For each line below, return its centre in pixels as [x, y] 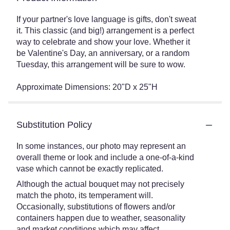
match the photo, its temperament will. [85, 195]
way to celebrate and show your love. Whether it [103, 42]
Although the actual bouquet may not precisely [100, 184]
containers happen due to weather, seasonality [101, 218]
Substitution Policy [54, 125]
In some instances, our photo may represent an [101, 146]
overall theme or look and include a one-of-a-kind [105, 157]
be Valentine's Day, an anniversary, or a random [103, 53]
